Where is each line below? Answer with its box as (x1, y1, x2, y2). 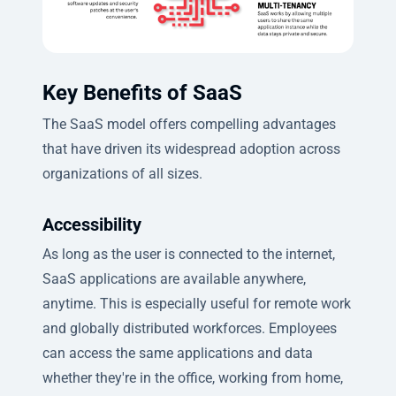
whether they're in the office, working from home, (42, 369, 343, 386)
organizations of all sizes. (42, 164, 202, 182)
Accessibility (42, 213, 141, 235)
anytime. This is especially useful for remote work (42, 294, 351, 312)
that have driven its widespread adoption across (42, 140, 340, 157)
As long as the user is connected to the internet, (42, 245, 335, 263)
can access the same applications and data (42, 344, 313, 362)
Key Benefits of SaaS (42, 80, 242, 105)
